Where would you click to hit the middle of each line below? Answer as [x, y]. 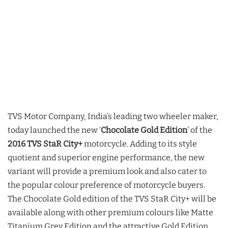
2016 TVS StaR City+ [45, 144]
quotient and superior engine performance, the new [106, 158]
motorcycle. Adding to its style [140, 144]
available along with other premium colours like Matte [110, 213]
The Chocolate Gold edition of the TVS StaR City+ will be [112, 199]
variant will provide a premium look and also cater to [107, 172]
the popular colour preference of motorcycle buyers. [106, 185]
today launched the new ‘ [54, 130]
